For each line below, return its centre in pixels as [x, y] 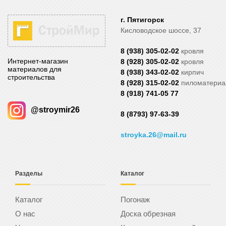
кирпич [191, 72]
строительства [31, 77]
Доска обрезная [148, 214]
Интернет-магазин [38, 61]
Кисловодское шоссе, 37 [161, 31]
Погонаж [135, 200]
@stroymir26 [55, 109]
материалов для [35, 69]
